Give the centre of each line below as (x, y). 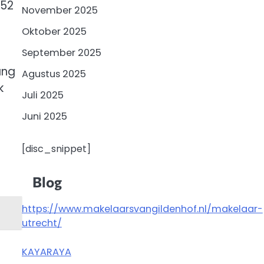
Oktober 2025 (54, 31)
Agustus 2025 (54, 74)
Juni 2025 (44, 116)
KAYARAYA (46, 252)
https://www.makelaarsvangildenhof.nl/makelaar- (142, 209)
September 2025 (61, 52)
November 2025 (60, 10)
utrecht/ (42, 223)
